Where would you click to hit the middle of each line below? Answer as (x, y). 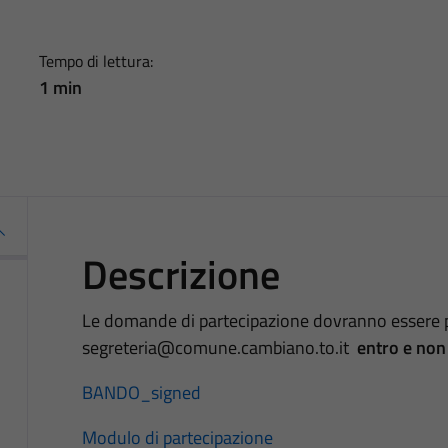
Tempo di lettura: (95, 60)
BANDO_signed (141, 392)
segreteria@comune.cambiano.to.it (219, 347)
